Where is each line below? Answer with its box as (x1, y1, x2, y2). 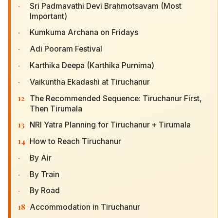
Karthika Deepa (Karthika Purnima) (30, 61, 154, 70)
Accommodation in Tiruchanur (30, 202, 140, 212)
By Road (30, 186, 60, 196)
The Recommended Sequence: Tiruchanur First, (30, 93, 202, 103)
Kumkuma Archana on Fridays (30, 28, 138, 37)
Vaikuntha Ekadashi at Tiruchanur (30, 77, 150, 87)
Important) (30, 11, 67, 21)
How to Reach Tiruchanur (30, 137, 121, 146)
